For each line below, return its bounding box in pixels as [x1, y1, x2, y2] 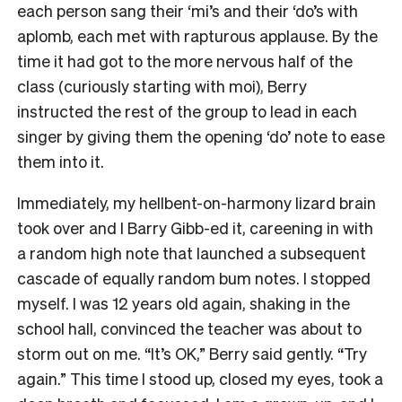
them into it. [17, 150, 108, 171]
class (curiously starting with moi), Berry [17, 74, 307, 96]
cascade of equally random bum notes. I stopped [17, 267, 371, 288]
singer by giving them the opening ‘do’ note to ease [17, 125, 385, 146]
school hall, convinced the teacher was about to [17, 317, 362, 338]
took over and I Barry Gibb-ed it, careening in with [17, 216, 373, 238]
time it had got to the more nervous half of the [17, 49, 353, 71]
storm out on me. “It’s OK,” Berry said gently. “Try [17, 342, 367, 363]
